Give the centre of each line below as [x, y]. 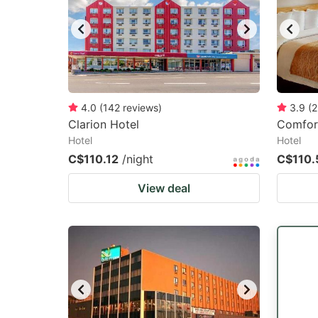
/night [138, 159]
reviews [141, 108]
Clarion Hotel [104, 124]
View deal [164, 188]
